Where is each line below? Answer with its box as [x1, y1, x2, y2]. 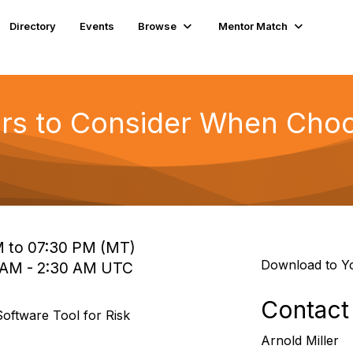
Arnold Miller [260, 333, 339, 348]
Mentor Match [218, 19, 288, 32]
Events [80, 19, 115, 32]
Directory [9, 19, 57, 32]
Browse [138, 19, 177, 32]
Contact [260, 295, 349, 324]
